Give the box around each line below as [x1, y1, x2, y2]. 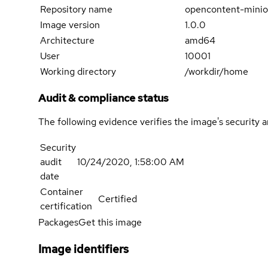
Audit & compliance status [38, 91, 169, 105]
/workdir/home [185, 65, 249, 78]
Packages [38, 216, 78, 229]
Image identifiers [38, 241, 129, 257]
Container [40, 185, 83, 199]
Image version [40, 19, 100, 32]
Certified [98, 193, 137, 206]
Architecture [40, 34, 95, 47]
